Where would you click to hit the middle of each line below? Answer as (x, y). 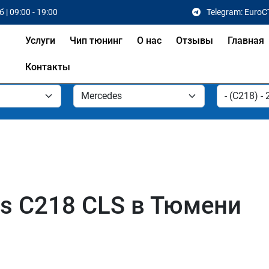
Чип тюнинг (96, 41)
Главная (246, 41)
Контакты (47, 67)
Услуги (40, 41)
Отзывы (194, 41)
